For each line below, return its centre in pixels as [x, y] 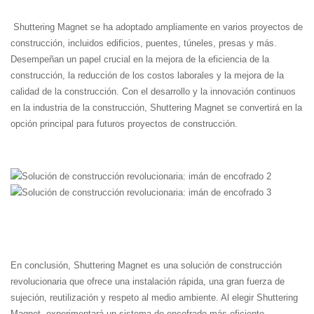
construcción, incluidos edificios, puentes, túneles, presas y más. [144, 43]
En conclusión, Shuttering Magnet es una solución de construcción [146, 266]
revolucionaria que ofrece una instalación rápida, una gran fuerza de [148, 282]
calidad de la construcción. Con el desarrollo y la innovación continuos [153, 92]
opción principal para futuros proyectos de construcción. [124, 124]
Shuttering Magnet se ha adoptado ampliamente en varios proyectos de [157, 27]
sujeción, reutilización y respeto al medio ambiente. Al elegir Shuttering [154, 298]
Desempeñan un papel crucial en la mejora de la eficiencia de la [140, 60]
